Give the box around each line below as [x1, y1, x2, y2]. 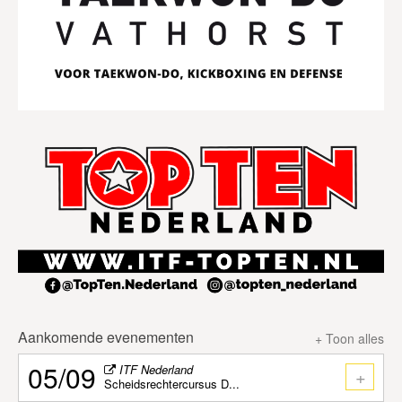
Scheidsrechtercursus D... [104, 374, 240, 392]
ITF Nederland [116, 360, 193, 378]
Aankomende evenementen [18, 326, 194, 347]
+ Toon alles [315, 328, 384, 347]
